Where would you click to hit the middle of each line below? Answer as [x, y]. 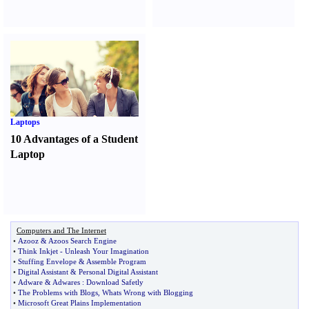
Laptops [25, 122]
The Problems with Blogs [58, 292]
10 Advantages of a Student [74, 139]
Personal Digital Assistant [118, 272]
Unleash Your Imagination [107, 251]
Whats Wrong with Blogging [148, 292]
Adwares [66, 282]
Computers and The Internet [61, 230]
